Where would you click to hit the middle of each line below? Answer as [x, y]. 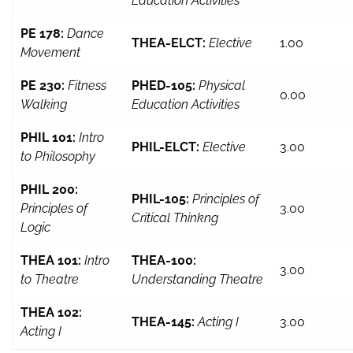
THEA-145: [163, 322]
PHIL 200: [49, 190]
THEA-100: [164, 261]
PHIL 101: [48, 138]
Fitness [87, 86]
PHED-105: [163, 86]
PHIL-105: [160, 199]
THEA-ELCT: [169, 43]
